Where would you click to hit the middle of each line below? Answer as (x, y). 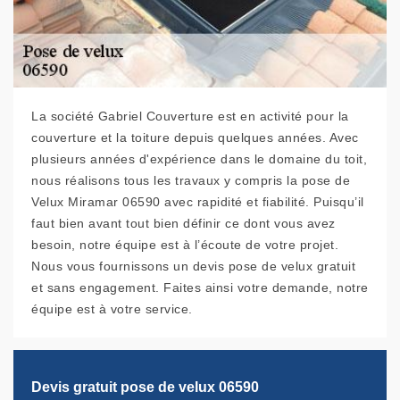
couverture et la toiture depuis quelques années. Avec (195, 138)
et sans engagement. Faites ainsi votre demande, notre (200, 288)
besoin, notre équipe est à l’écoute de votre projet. (185, 245)
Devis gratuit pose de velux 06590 (145, 387)
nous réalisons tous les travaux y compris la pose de (191, 181)
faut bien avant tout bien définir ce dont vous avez (183, 224)
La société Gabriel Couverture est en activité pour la (190, 117)
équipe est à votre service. (112, 309)
